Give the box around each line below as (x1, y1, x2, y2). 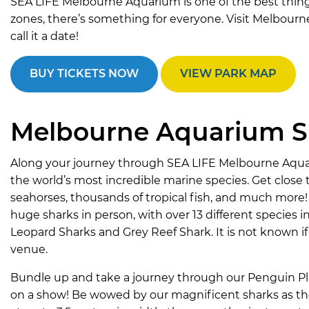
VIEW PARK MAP (180, 67, 277, 81)
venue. (10, 242, 48, 256)
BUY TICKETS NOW (30, 67, 139, 81)
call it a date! (10, 30, 79, 43)
